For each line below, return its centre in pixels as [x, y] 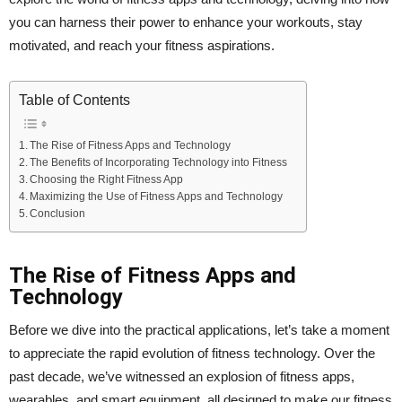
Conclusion [58, 213]
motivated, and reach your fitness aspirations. [142, 45]
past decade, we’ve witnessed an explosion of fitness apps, [182, 376]
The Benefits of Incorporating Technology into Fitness [159, 162]
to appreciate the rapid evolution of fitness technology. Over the [192, 353]
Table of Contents [74, 100]
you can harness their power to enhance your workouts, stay [186, 22]
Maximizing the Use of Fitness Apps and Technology [157, 196]
